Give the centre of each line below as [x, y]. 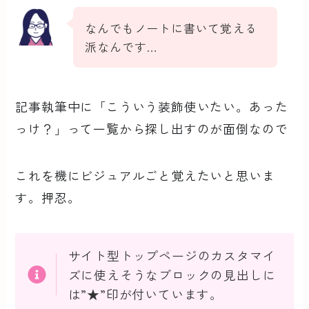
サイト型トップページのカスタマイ [172, 255]
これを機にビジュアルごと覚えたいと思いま [145, 176]
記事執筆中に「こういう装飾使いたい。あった [152, 107]
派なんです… [122, 47]
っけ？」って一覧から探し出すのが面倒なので [152, 129]
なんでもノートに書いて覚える [171, 28]
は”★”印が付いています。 [146, 293]
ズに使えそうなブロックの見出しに [172, 274]
